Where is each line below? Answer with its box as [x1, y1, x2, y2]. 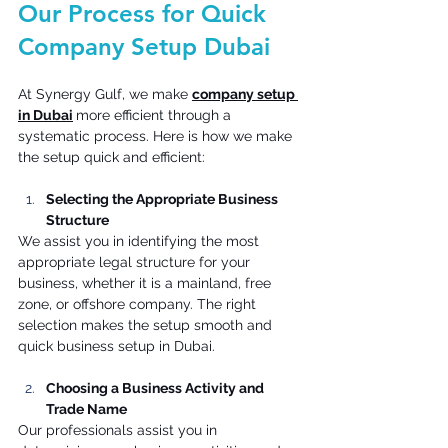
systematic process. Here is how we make [18, 127, 296, 144]
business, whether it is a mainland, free [18, 274, 275, 291]
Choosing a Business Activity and [46, 379, 267, 396]
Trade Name [46, 400, 127, 417]
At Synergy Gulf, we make [18, 85, 192, 102]
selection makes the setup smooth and [18, 316, 276, 333]
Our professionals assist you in [18, 421, 221, 438]
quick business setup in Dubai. [18, 337, 219, 354]
